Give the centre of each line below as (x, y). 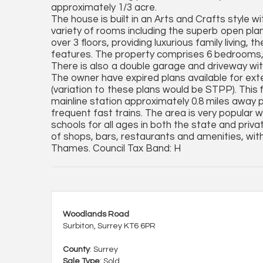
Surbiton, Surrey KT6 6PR (109, 226)
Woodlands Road (96, 214)
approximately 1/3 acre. (104, 8)
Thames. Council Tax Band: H (116, 149)
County (76, 249)
